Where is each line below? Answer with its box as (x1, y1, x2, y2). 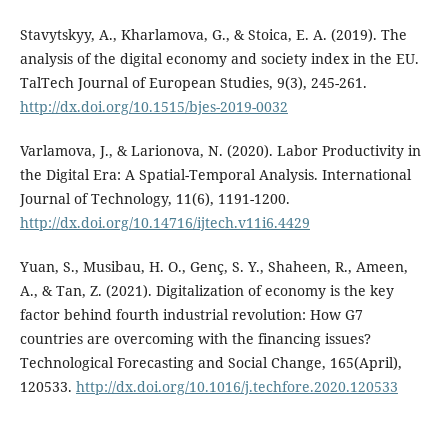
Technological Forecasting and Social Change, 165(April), (19, 352, 402, 372)
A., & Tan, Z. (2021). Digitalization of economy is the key (19, 280, 394, 300)
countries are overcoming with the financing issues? (19, 328, 371, 348)
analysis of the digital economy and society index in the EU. (19, 48, 419, 68)
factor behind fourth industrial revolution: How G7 (19, 304, 363, 324)
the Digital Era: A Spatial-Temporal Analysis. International (19, 164, 411, 184)
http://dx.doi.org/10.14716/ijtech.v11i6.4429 (19, 212, 310, 232)
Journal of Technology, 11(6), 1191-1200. (19, 188, 290, 208)
